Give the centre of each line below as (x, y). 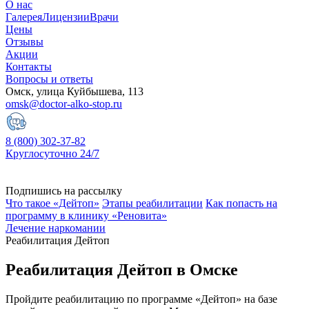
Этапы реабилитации (152, 203)
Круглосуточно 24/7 (52, 153)
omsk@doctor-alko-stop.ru (64, 104)
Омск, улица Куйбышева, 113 (74, 91)
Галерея (24, 17)
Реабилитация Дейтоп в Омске (122, 269)
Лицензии (66, 17)
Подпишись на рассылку (64, 191)
